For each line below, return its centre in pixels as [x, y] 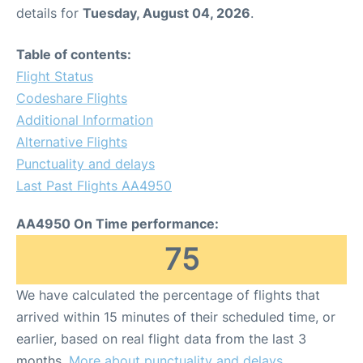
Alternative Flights [72, 142]
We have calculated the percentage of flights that [168, 295]
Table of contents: [74, 54]
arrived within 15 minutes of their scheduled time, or [176, 317]
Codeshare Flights [72, 98]
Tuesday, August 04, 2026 [167, 13]
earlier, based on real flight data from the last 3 [161, 339]
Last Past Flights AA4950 [94, 186]
